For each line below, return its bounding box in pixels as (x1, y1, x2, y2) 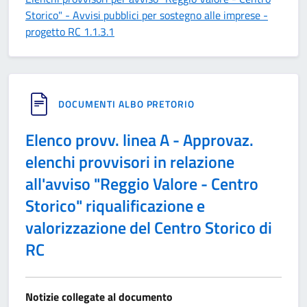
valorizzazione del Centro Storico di (25, 215, 272, 240)
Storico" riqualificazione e (25, 193, 205, 218)
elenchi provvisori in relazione (25, 149, 234, 174)
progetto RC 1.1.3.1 (25, 23, 114, 40)
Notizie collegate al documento (25, 288, 173, 305)
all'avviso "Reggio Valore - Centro (25, 171, 258, 196)
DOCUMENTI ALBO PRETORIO (58, 97, 195, 111)
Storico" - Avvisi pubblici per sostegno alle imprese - (25, 7, 268, 23)
